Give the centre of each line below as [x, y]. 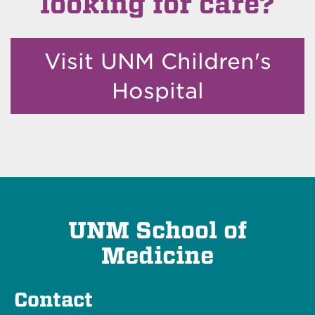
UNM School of [157, 231]
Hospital [157, 91]
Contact [53, 300]
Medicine [157, 256]
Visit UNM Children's [157, 62]
